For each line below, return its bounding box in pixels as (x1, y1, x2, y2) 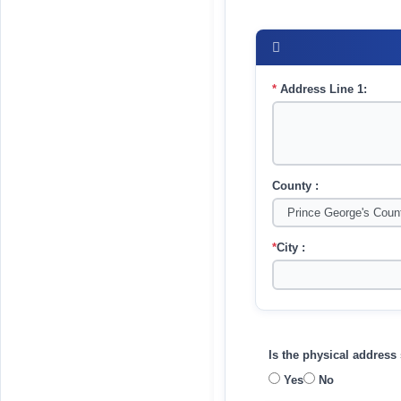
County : (271, 179, 319, 192)
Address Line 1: (276, 82, 367, 96)
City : (276, 242, 305, 254)
